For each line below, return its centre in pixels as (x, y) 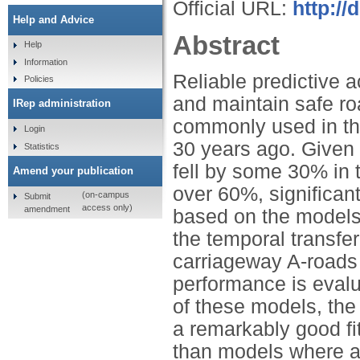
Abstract (226, 45)
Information (45, 61)
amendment (47, 209)
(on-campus (105, 195)
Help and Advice (53, 19)
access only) (107, 208)
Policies (39, 79)
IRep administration (62, 104)
